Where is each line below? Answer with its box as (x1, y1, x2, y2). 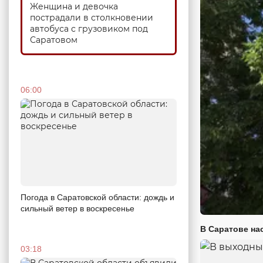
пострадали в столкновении (30, 12, 153, 23)
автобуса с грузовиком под (30, 23, 148, 34)
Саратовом (30, 34, 77, 45)
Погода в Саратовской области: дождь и (21, 193, 174, 203)
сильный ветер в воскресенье (21, 204, 134, 214)
